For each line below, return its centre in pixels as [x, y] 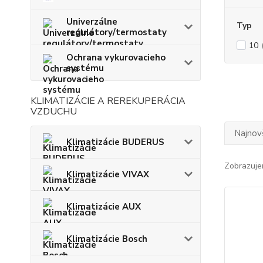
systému [85, 68]
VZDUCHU [54, 111]
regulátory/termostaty [117, 32]
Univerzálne [92, 21]
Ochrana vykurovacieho [116, 57]
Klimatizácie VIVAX [108, 174]
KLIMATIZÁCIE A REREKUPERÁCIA [108, 101]
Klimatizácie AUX [104, 206]
